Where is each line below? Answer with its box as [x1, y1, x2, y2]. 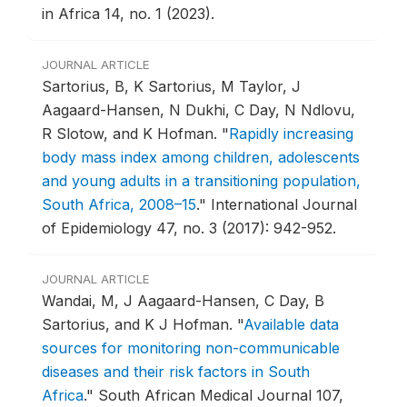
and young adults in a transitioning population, [42, 172, 361, 191]
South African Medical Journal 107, [98, 386, 343, 405]
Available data [243, 315, 339, 334]
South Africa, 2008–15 [42, 195, 196, 214]
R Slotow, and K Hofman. [42, 124, 222, 144]
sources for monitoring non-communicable [42, 339, 340, 358]
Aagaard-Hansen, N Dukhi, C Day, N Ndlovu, [42, 101, 355, 120]
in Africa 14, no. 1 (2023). [42, 5, 214, 24]
